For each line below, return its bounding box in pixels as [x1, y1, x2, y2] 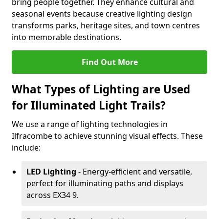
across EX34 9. [26, 190, 79, 200]
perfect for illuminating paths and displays [26, 178, 183, 189]
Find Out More [81, 57, 138, 67]
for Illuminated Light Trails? [12, 98, 166, 113]
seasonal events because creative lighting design [12, 8, 192, 19]
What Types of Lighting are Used [12, 82, 190, 97]
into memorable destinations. [12, 32, 121, 43]
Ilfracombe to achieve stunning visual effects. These [12, 131, 203, 141]
